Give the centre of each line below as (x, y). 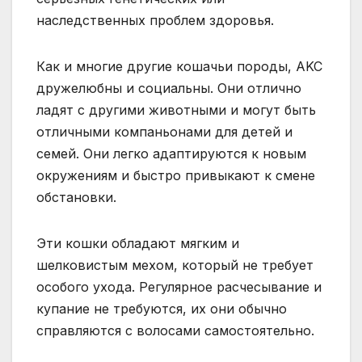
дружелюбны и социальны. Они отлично (169, 88)
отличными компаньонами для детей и (164, 132)
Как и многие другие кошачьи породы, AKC (179, 67)
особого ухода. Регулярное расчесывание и (179, 287)
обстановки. (76, 198)
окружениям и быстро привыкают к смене (176, 176)
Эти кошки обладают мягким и (138, 244)
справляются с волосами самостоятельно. (175, 331)
